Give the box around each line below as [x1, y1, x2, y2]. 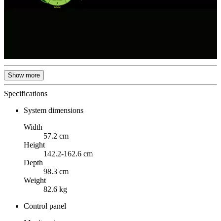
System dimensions [24, 106, 83, 115]
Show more [8, 72, 40, 79]
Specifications [4, 89, 47, 98]
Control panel [24, 202, 66, 211]
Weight [24, 176, 46, 185]
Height [24, 141, 45, 149]
